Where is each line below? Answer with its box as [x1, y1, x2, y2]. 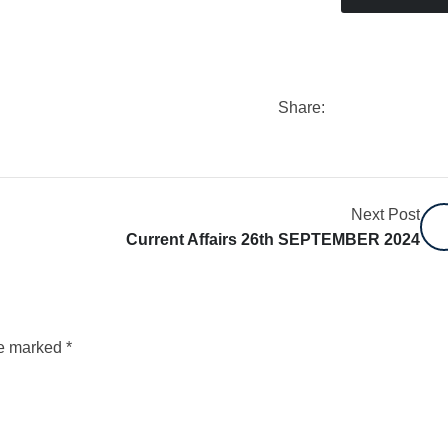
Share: [277, 98, 325, 116]
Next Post [350, 205, 420, 223]
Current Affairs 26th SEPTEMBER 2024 [125, 230, 420, 248]
